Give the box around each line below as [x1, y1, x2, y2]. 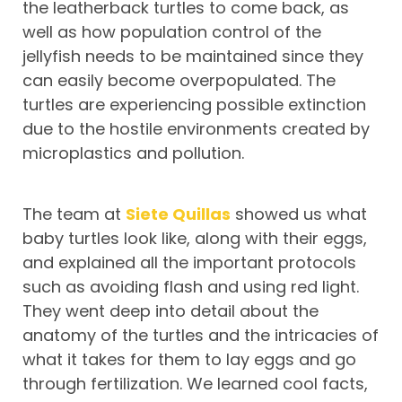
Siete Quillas [126, 203, 231, 226]
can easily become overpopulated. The [22, 69, 336, 92]
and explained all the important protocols [22, 251, 356, 275]
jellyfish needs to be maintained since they [22, 45, 363, 68]
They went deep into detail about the [22, 300, 319, 323]
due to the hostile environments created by [22, 118, 370, 141]
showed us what [231, 203, 367, 226]
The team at [22, 203, 126, 226]
